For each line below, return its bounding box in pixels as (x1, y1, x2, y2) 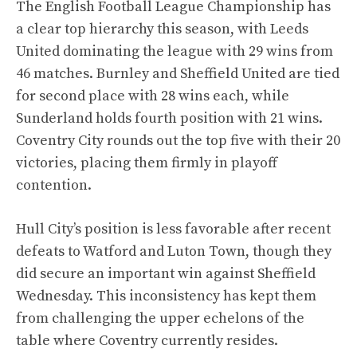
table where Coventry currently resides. (16, 331, 278, 350)
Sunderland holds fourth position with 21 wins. (16, 109, 323, 127)
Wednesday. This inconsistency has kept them (16, 287, 316, 305)
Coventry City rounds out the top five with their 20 (16, 131, 340, 150)
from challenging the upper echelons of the (16, 309, 304, 328)
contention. (16, 176, 92, 194)
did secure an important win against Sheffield (16, 265, 316, 283)
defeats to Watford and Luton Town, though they (16, 242, 331, 261)
